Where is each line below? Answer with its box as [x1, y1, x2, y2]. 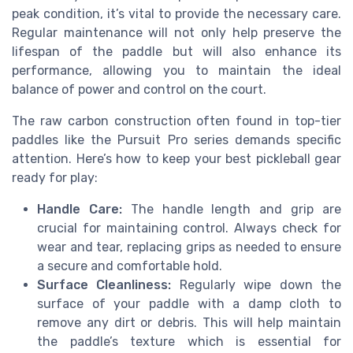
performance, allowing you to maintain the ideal [12, 62, 341, 78]
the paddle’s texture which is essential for [37, 333, 341, 349]
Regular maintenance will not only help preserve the [12, 24, 341, 40]
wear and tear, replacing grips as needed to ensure [37, 239, 341, 255]
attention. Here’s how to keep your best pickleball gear [12, 150, 341, 166]
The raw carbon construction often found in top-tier [12, 113, 341, 128]
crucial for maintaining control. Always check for [37, 220, 341, 236]
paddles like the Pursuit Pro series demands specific [12, 132, 341, 147]
